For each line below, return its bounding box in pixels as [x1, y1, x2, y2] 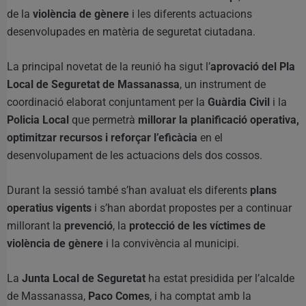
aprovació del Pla [210, 60, 295, 74]
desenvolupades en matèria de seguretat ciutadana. [7, 25, 255, 39]
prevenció [64, 219, 113, 233]
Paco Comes [88, 290, 150, 303]
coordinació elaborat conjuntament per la [7, 96, 208, 109]
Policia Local [7, 113, 69, 127]
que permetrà [69, 113, 138, 127]
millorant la [7, 219, 64, 233]
